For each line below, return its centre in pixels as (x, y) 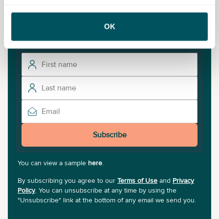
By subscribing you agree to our (66, 180)
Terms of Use (137, 180)
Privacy (183, 180)
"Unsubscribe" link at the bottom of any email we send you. (107, 200)
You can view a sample (52, 163)
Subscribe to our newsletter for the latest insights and (109, 21)
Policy (26, 190)
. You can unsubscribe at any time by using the (106, 190)
